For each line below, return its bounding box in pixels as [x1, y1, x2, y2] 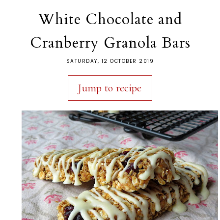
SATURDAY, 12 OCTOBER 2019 [66, 57, 154, 65]
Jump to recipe [78, 81, 142, 94]
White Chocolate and [38, 9, 182, 29]
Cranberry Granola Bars [29, 32, 191, 53]
